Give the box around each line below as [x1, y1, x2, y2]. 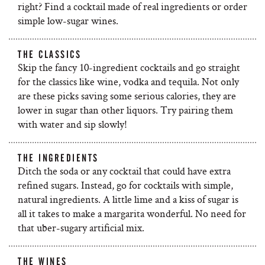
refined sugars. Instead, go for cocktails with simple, [18, 178, 233, 192]
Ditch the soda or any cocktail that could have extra [18, 164, 231, 177]
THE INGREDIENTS [18, 152, 99, 164]
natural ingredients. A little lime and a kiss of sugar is [18, 192, 238, 206]
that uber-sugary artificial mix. [18, 221, 144, 234]
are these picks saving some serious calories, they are [18, 89, 236, 102]
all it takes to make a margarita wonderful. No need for [18, 206, 246, 220]
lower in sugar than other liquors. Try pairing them [18, 103, 233, 117]
